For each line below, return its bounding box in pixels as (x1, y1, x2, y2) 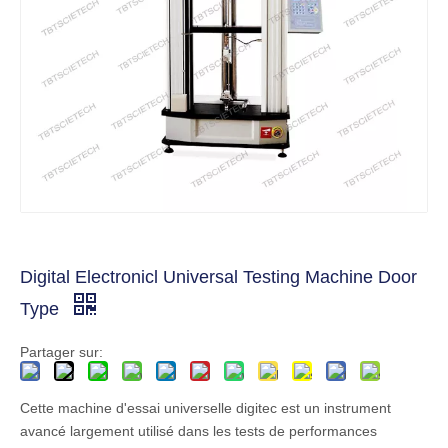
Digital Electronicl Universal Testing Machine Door (20, 267, 417, 287)
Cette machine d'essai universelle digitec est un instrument (20, 400, 391, 416)
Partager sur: (20, 344, 103, 360)
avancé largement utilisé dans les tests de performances (20, 423, 377, 439)
